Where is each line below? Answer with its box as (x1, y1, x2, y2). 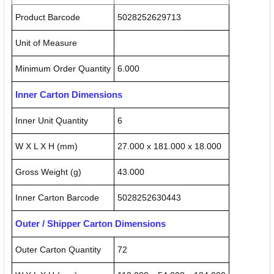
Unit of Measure (15, 38, 77, 48)
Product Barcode (15, 12, 80, 23)
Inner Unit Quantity (15, 116, 88, 126)
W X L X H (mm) (15, 141, 78, 152)
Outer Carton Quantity (15, 245, 101, 255)
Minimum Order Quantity (15, 64, 111, 74)
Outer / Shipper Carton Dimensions (15, 218, 166, 229)
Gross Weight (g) (15, 167, 81, 177)
